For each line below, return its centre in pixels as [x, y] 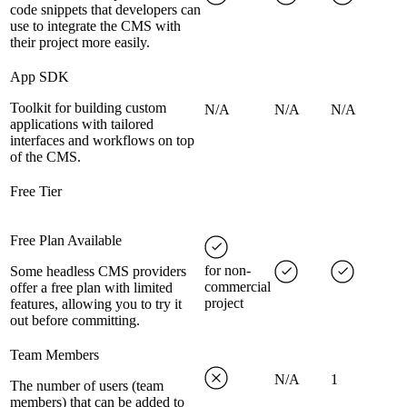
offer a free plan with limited [91, 288]
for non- [228, 271]
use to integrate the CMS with [95, 26]
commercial [238, 287]
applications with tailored [82, 124]
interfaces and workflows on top [102, 141]
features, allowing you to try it [96, 304]
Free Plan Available [66, 241]
